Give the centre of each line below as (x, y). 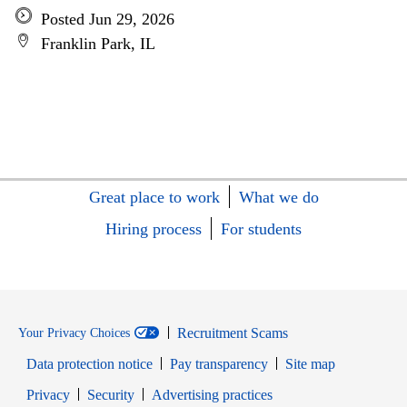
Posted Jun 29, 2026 (108, 19)
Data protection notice (89, 364)
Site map (310, 364)
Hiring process (154, 229)
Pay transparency (219, 364)
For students (261, 229)
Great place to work (154, 197)
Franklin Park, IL (98, 44)
